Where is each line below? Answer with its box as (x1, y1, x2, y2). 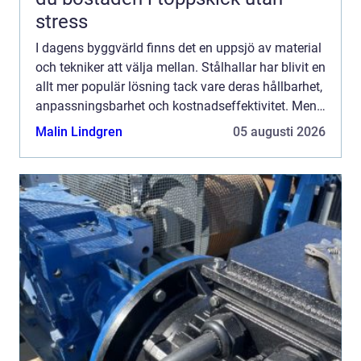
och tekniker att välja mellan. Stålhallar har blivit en (35, 59, 326, 75)
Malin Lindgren (35, 123, 122, 139)
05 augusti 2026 (233, 123, 326, 139)
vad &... (35, 117, 77, 133)
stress (35, 10, 88, 33)
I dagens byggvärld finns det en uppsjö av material (35, 39, 322, 56)
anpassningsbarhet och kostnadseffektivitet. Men (35, 98, 317, 114)
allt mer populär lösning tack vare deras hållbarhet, (35, 78, 322, 94)
